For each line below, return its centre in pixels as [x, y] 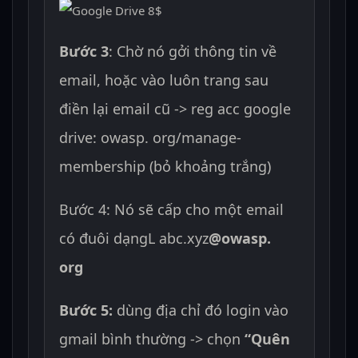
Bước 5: [88, 310]
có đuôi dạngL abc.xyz [134, 239]
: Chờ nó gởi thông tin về [193, 52]
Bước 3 [84, 52]
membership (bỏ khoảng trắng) [165, 167]
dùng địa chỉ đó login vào [203, 310]
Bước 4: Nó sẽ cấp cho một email [172, 210]
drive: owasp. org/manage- [151, 138]
